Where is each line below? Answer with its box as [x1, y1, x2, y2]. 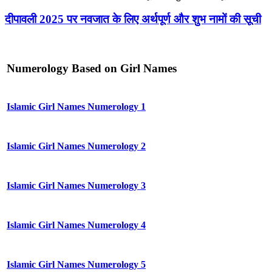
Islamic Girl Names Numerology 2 [7, 141, 146, 152]
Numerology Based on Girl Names [7, 61, 177, 75]
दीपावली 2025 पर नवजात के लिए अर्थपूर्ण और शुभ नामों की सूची [5, 13, 261, 26]
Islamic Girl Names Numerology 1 [7, 101, 146, 112]
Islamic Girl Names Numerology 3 [7, 180, 146, 191]
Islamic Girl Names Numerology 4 [7, 220, 146, 231]
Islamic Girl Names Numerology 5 [7, 259, 146, 270]
